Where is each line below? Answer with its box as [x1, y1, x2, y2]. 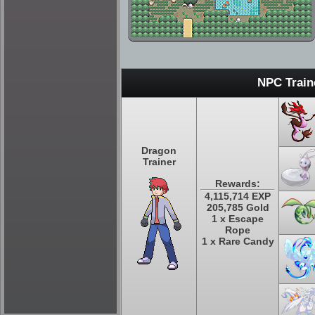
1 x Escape [212, 213, 264, 224]
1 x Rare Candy [201, 236, 274, 247]
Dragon [141, 145, 176, 156]
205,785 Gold [206, 202, 269, 213]
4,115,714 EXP [205, 191, 271, 202]
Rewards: [215, 178, 260, 189]
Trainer [142, 156, 176, 167]
